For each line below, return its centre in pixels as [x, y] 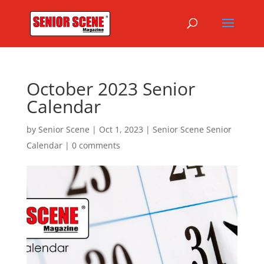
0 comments [96, 145]
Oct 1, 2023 [121, 129]
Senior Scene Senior [192, 129]
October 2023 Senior [110, 89]
